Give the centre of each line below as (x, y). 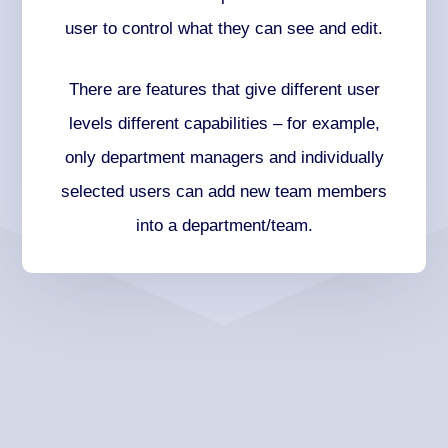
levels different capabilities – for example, (224, 123)
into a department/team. (224, 225)
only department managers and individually (224, 157)
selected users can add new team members (224, 191)
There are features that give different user (224, 89)
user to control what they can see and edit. (224, 28)
